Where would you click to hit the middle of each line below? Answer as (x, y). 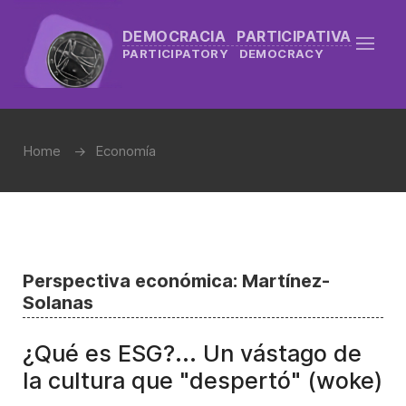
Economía (126, 151)
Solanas (58, 303)
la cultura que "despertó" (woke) (203, 381)
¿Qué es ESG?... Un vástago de (192, 353)
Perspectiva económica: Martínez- (176, 281)
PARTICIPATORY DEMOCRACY (223, 53)
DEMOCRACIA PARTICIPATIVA (237, 36)
